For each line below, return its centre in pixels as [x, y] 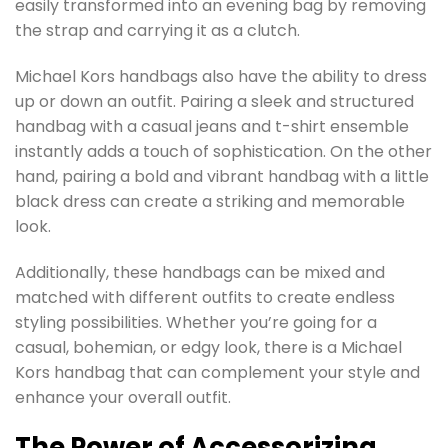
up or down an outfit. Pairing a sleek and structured [214, 101]
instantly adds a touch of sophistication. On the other [223, 151]
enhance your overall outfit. [123, 397]
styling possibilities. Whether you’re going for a [196, 322]
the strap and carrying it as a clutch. [157, 31]
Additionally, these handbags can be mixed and [200, 272]
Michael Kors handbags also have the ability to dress [221, 76]
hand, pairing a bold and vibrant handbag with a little [222, 176]
